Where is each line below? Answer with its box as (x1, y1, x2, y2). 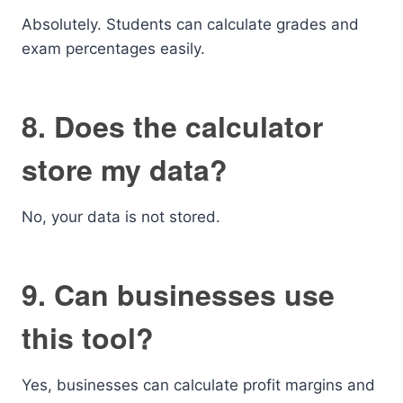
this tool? (22, 317, 154, 358)
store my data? (22, 148, 228, 190)
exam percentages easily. (22, 40, 205, 58)
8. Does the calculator (22, 105, 323, 147)
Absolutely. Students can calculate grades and (22, 15, 359, 33)
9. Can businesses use (22, 273, 335, 315)
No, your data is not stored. (22, 208, 220, 226)
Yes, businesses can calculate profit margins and (22, 376, 375, 394)
